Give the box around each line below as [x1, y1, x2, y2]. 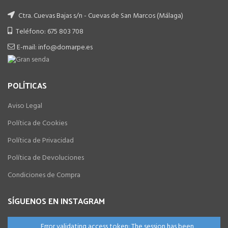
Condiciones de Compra [8, 169, 80, 182]
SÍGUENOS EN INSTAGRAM [8, 193, 105, 209]
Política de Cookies [8, 118, 67, 130]
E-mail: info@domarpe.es [17, 42, 93, 53]
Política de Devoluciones [8, 152, 84, 164]
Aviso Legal [8, 100, 42, 112]
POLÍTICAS [8, 78, 47, 93]
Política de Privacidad [8, 135, 74, 147]
